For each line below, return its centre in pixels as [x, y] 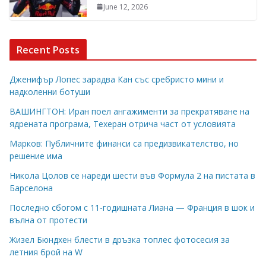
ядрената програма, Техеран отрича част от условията [123, 123]
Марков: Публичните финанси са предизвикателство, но [124, 143]
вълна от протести [48, 220]
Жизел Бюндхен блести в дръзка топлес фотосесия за [120, 239]
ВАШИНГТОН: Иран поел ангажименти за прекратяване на [129, 111]
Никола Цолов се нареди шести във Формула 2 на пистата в [132, 175]
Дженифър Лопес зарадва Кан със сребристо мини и [117, 79]
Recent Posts [48, 50]
